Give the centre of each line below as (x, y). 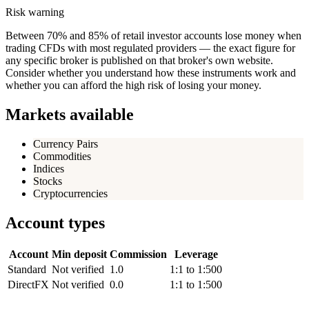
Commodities (62, 157)
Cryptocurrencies (70, 194)
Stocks (48, 181)
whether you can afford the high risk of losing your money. (133, 86)
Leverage (196, 254)
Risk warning (35, 12)
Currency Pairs (66, 144)
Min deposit (79, 254)
